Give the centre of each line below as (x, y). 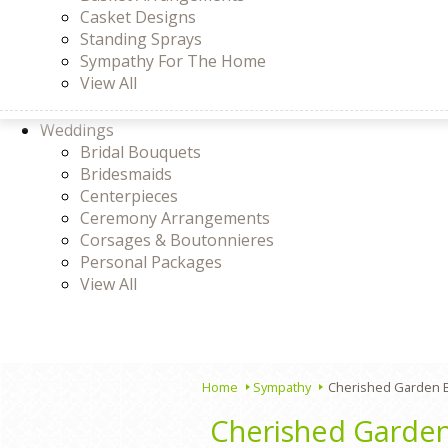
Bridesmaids (126, 174)
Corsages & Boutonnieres (177, 240)
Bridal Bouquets (140, 152)
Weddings (77, 130)
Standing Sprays (141, 39)
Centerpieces (129, 196)
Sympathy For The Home (173, 61)
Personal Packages (151, 262)
